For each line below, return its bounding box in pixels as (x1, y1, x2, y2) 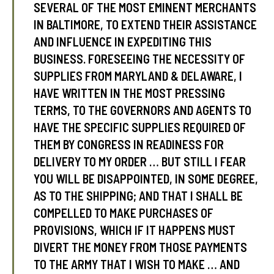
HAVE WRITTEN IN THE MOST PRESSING (34, 86, 226, 100)
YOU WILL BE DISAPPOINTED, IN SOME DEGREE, (34, 171, 259, 186)
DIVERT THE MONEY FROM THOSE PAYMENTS (34, 240, 248, 254)
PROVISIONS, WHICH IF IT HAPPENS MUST (34, 223, 236, 237)
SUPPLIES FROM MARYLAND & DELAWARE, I (34, 68, 243, 83)
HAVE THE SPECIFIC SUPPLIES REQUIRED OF (34, 120, 246, 135)
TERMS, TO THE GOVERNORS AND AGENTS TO (34, 103, 252, 117)
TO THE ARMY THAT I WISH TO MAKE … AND (34, 257, 240, 272)
